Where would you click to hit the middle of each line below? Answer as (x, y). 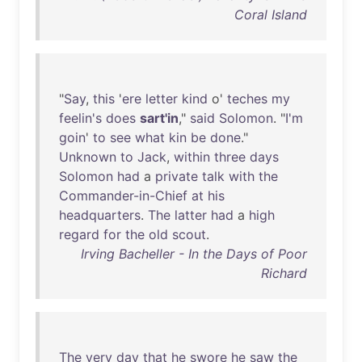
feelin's (80, 118)
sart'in (159, 118)
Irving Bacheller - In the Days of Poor (194, 254)
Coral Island (271, 15)
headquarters (100, 215)
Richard (284, 273)
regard (79, 234)
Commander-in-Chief (123, 196)
